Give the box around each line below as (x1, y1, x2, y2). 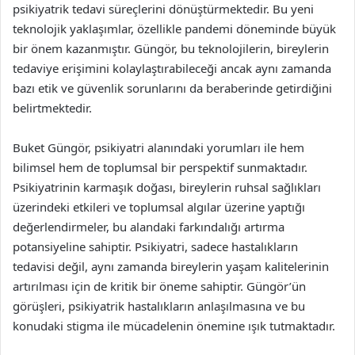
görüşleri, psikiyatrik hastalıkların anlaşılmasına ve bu (13, 298, 305, 314)
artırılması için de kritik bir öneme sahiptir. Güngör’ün (13, 278, 306, 294)
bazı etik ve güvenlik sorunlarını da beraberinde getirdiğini (13, 80, 332, 96)
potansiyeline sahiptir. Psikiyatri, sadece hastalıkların (13, 239, 298, 254)
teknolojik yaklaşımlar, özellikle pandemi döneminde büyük (13, 21, 336, 36)
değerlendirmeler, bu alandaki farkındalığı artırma (13, 219, 284, 235)
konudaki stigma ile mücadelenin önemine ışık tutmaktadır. (13, 318, 335, 334)
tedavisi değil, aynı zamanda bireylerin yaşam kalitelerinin (13, 258, 329, 274)
